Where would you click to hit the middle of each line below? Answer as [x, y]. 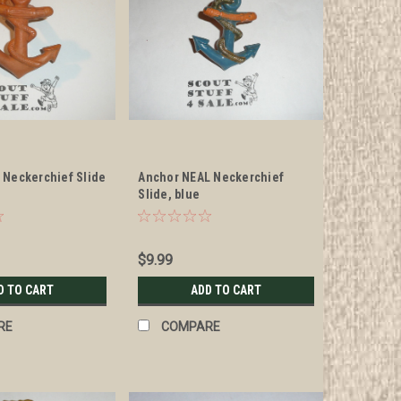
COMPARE [191, 327]
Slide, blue [169, 195]
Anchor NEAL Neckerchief [211, 178]
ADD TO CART [226, 290]
